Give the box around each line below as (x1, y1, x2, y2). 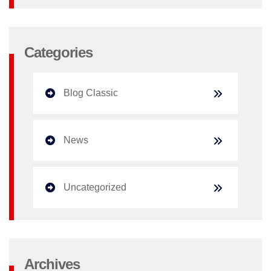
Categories (24, 44, 93, 60)
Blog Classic (64, 87, 118, 98)
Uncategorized (64, 181, 126, 192)
